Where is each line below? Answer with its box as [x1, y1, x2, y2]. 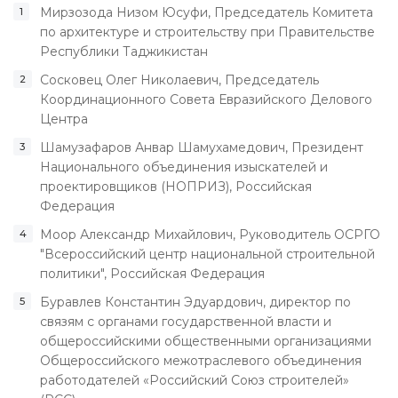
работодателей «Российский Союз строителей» [40, 371, 349, 388]
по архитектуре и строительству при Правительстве [40, 23, 375, 40]
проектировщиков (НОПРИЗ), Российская [40, 178, 312, 195]
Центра [40, 110, 88, 127]
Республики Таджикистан [40, 43, 208, 60]
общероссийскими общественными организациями [40, 332, 371, 349]
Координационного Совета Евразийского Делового [40, 91, 372, 107]
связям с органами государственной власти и [40, 313, 331, 330]
